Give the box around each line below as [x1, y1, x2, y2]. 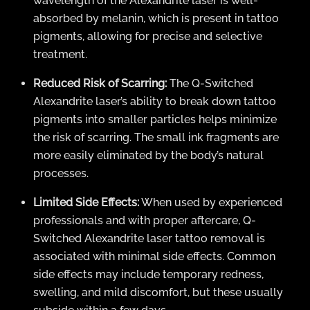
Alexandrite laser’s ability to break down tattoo [33, 95, 276, 109]
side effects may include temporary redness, [33, 268, 264, 282]
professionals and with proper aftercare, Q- [33, 214, 256, 228]
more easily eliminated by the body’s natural [33, 149, 264, 163]
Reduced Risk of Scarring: [33, 77, 167, 91]
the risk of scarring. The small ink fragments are [33, 131, 279, 145]
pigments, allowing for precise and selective [33, 30, 262, 44]
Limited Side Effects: [33, 196, 139, 210]
